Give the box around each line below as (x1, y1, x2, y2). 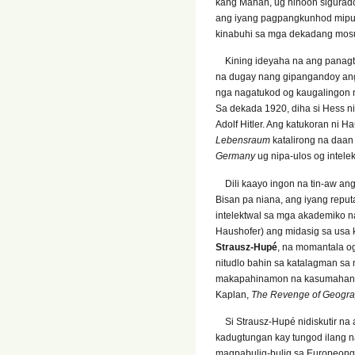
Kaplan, (216, 288, 251, 300)
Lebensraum (216, 135, 273, 147)
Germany (216, 151, 255, 162)
